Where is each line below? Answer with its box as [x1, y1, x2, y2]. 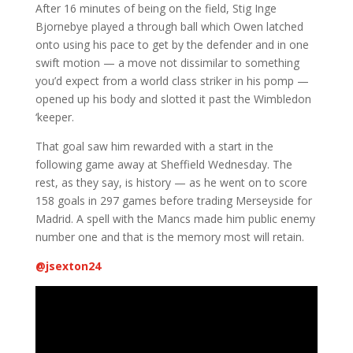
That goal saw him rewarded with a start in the [35, 139, 273, 154]
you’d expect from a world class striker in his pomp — [35, 73, 309, 88]
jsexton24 [45, 258, 101, 273]
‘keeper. [35, 110, 74, 124]
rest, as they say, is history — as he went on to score [35, 175, 307, 190]
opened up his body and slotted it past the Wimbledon [35, 91, 311, 106]
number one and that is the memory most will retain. [35, 229, 304, 244]
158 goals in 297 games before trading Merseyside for [35, 193, 312, 208]
